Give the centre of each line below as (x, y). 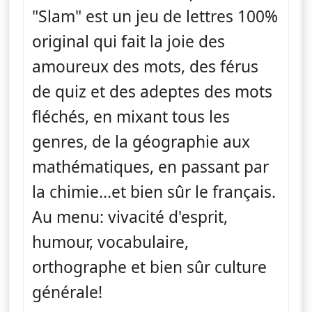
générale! (67, 292)
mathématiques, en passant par (150, 166)
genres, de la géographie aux (141, 141)
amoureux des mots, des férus (145, 66)
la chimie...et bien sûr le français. (154, 192)
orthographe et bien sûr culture (149, 267)
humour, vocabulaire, (110, 242)
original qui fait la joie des (128, 41)
